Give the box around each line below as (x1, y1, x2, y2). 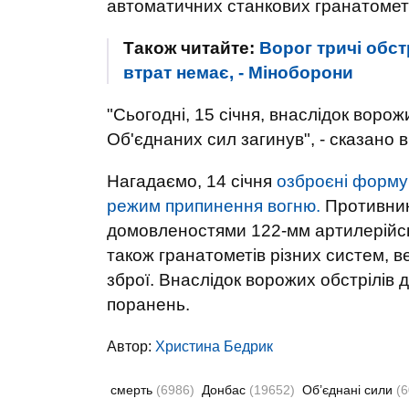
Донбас (202, 383, 249, 397)
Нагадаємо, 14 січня (107, 172, 277, 191)
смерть (110, 383, 156, 397)
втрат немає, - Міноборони (123, 63, 353, 82)
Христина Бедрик (155, 339, 273, 354)
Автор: (107, 339, 155, 354)
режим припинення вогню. (107, 196, 320, 215)
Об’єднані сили (302, 383, 396, 397)
